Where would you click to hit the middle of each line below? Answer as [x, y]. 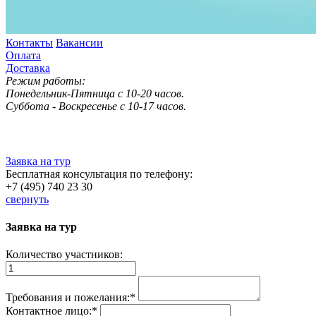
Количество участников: [64, 255]
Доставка [28, 68]
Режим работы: [45, 80]
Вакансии [79, 42]
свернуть [27, 199]
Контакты [29, 42]
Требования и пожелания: [68, 298]
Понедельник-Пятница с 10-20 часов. [95, 93]
